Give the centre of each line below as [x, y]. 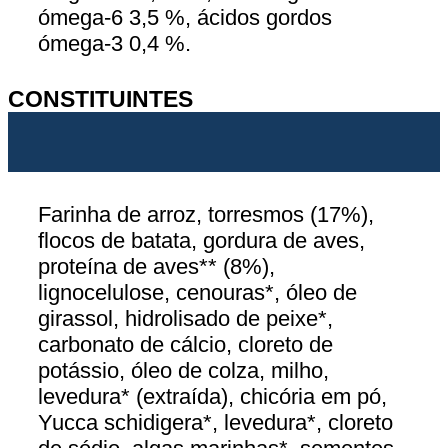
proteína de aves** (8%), [156, 267]
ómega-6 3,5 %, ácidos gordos [185, 18]
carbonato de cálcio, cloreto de [185, 345]
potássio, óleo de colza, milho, [183, 371]
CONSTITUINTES [100, 99]
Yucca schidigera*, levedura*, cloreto [215, 423]
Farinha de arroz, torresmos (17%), [206, 215]
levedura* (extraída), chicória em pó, [212, 397]
